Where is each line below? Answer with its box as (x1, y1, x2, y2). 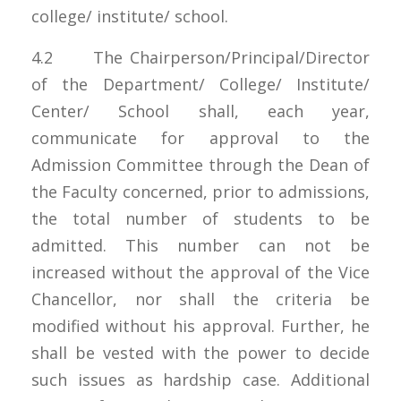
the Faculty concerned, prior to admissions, (31, 180, 370, 202)
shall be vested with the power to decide (31, 341, 370, 363)
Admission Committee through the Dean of (31, 153, 370, 175)
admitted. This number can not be (31, 234, 370, 256)
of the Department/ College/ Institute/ (31, 73, 370, 95)
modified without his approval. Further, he (31, 314, 370, 337)
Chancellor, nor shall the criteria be (31, 287, 370, 310)
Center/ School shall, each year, (31, 99, 370, 122)
